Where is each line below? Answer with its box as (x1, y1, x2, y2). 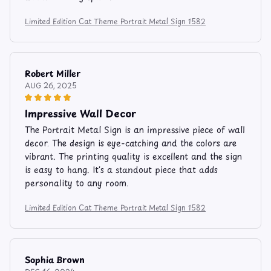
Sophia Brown (25, 253, 85, 266)
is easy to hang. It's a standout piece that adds (25, 163, 218, 176)
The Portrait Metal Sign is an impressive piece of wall (25, 123, 245, 136)
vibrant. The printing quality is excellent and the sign (25, 149, 242, 163)
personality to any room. (25, 176, 128, 189)
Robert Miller (25, 67, 80, 80)
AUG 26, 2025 (25, 79, 77, 91)
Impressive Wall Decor (25, 105, 136, 120)
